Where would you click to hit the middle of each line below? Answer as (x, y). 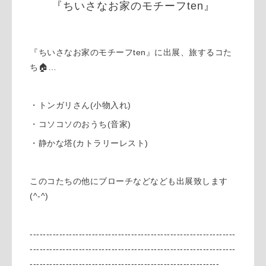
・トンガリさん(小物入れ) (80, 105)
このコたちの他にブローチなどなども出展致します (129, 181)
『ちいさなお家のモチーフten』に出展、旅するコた (131, 52)
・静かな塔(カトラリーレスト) (89, 143)
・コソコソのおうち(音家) (80, 124)
